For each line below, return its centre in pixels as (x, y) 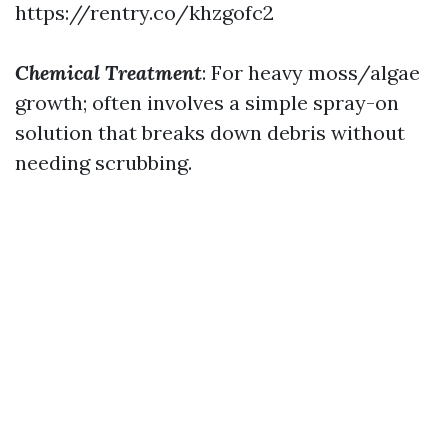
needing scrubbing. (103, 162)
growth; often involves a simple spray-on (207, 102)
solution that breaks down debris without (210, 132)
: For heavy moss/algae (311, 72)
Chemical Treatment (108, 72)
